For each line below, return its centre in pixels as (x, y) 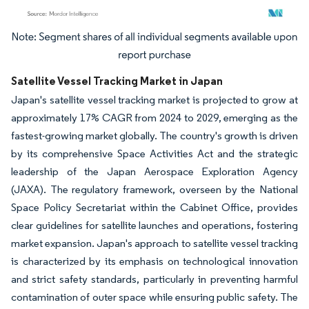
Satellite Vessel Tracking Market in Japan (117, 80)
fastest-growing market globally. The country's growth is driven (154, 135)
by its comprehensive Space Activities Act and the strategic (154, 153)
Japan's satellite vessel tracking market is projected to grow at (154, 99)
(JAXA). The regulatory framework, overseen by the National (154, 189)
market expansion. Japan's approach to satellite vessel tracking (154, 243)
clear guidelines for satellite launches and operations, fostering (154, 225)
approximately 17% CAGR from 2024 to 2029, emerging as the (154, 117)
